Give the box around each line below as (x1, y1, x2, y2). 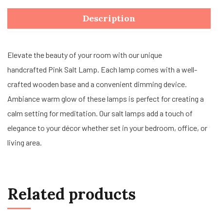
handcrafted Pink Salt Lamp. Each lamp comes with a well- (7, 65, 197, 74)
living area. (7, 138, 42, 147)
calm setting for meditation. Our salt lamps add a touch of (7, 109, 193, 118)
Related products (7, 184, 136, 204)
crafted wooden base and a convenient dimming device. (7, 79, 187, 89)
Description (82, 13, 136, 24)
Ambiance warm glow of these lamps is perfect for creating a (7, 94, 204, 103)
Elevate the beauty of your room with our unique (7, 50, 162, 59)
